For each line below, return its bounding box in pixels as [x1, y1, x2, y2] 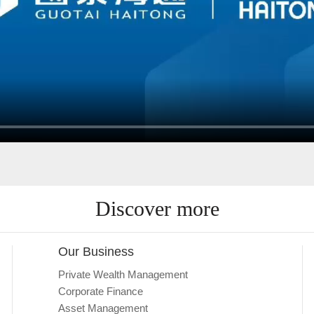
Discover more [95, 197, 219, 220]
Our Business [58, 245, 135, 259]
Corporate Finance [58, 285, 144, 297]
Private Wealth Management [58, 268, 189, 280]
